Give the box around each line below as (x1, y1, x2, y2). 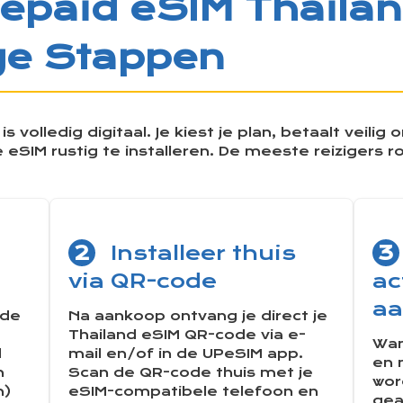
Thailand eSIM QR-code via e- (67, 327, 306, 344)
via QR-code (67, 268, 217, 292)
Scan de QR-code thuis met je (67, 365, 313, 381)
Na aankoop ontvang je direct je (67, 309, 327, 325)
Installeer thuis (103, 240, 296, 264)
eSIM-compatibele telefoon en (67, 384, 318, 400)
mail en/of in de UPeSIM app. (67, 346, 303, 363)
